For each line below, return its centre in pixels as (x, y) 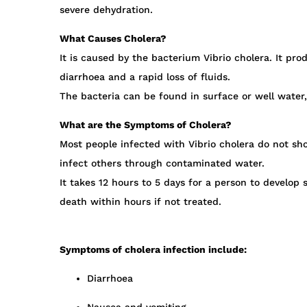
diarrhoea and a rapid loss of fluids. (145, 77)
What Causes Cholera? (113, 39)
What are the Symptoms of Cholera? (146, 125)
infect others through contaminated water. (162, 163)
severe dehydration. (106, 10)
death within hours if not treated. (142, 202)
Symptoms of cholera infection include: (153, 250)
